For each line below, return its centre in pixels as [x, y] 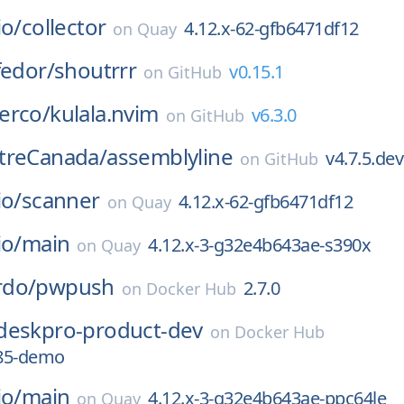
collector [64, 27]
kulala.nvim [104, 113]
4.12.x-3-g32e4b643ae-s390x [260, 245]
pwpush [75, 286]
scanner [60, 200]
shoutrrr [96, 70]
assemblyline [170, 156]
